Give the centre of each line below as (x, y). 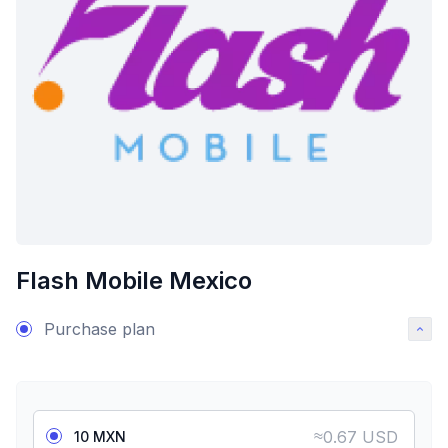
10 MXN (100, 436)
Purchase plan (99, 329)
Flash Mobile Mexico (134, 280)
